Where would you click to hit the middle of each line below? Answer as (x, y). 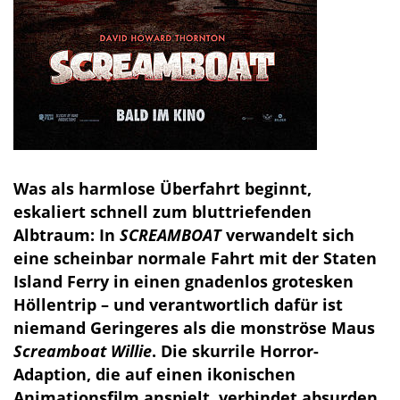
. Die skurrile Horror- (235, 351)
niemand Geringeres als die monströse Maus (194, 328)
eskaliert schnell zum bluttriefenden (162, 212)
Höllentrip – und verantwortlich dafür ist (178, 305)
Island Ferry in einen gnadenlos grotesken (183, 282)
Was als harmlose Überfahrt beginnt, (162, 189)
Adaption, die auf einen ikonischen (154, 375)
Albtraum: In (67, 235)
